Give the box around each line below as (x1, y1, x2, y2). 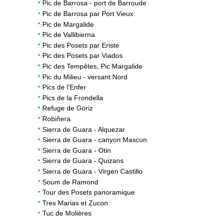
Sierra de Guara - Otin (42, 146, 111, 154)
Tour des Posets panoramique (42, 188, 135, 197)
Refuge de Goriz (42, 104, 93, 112)
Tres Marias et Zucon (42, 199, 108, 207)
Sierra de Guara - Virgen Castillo (42, 167, 143, 175)
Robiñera (42, 114, 71, 123)
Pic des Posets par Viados (42, 52, 123, 60)
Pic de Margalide (42, 20, 94, 28)
